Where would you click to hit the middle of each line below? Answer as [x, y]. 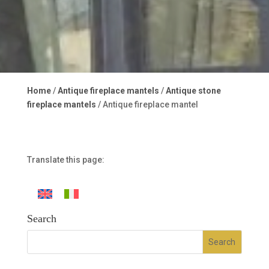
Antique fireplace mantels [108, 91]
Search [41, 219]
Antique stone [193, 91]
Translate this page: [65, 160]
